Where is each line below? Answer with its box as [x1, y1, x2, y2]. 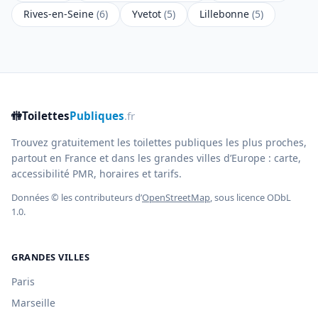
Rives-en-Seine [23, 7, 97, 21]
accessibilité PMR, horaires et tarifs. [11, 166, 182, 180]
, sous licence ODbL [210, 190, 291, 204]
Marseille [11, 296, 55, 310]
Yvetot [132, 7, 164, 21]
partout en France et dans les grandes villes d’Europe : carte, [11, 150, 301, 165]
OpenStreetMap [142, 190, 210, 204]
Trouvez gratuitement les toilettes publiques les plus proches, [11, 135, 307, 149]
